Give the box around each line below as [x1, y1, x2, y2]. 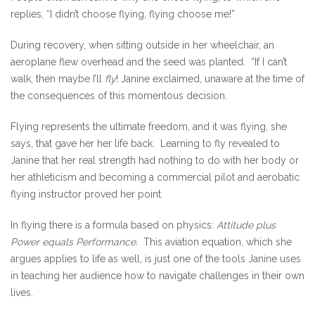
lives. [11, 287, 33, 298]
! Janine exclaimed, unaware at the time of [116, 73, 304, 84]
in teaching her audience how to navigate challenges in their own [11, 270, 304, 281]
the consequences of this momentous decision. [11, 90, 227, 101]
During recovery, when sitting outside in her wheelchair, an [11, 39, 274, 51]
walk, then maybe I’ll [11, 73, 105, 84]
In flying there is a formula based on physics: [11, 219, 217, 231]
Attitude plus [217, 219, 276, 231]
